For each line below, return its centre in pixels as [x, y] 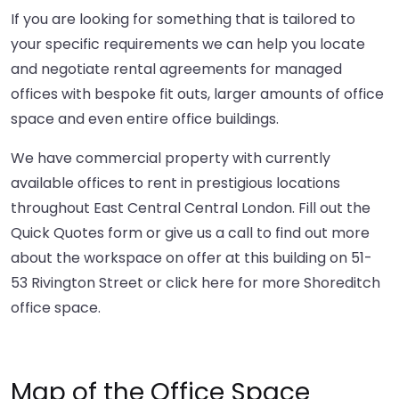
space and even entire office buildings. [145, 119]
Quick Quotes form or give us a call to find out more [190, 233]
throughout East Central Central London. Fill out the [191, 208]
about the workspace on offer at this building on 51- [191, 258]
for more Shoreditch [307, 283]
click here [200, 283]
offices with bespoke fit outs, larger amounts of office [197, 94]
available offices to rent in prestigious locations [175, 183]
